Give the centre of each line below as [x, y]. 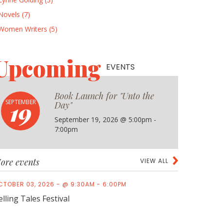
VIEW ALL [154, 161]
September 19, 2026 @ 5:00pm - [105, 119]
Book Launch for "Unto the [104, 96]
